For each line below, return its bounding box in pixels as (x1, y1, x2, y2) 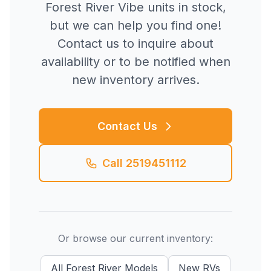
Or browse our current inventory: (58, 232, 213, 244)
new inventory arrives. (71, 73, 200, 87)
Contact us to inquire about (57, 36, 214, 51)
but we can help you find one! (50, 18, 221, 33)
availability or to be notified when (41, 54, 230, 69)
